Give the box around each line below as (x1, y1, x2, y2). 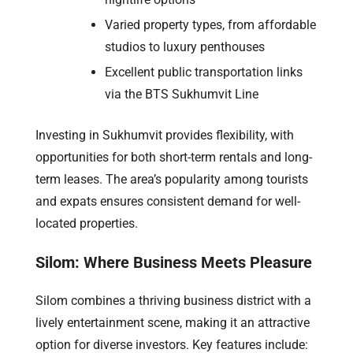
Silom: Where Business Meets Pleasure (35, 252, 312, 272)
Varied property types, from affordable (105, 17, 316, 32)
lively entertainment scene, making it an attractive (35, 314, 310, 330)
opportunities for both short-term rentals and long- (35, 149, 312, 165)
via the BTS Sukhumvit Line (105, 86, 258, 102)
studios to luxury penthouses (105, 39, 265, 54)
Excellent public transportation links (105, 64, 303, 80)
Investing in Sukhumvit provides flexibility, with (35, 127, 294, 143)
